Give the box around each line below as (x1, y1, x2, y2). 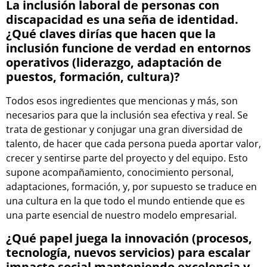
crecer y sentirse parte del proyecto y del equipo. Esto (6, 151, 248, 165)
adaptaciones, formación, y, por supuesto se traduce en (6, 180, 257, 194)
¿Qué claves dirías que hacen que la (6, 26, 216, 42)
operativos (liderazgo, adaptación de (6, 54, 222, 71)
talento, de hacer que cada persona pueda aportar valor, (6, 137, 261, 151)
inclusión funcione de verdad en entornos (6, 40, 251, 57)
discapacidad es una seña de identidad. (6, 11, 238, 28)
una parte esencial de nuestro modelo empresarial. (6, 209, 237, 222)
